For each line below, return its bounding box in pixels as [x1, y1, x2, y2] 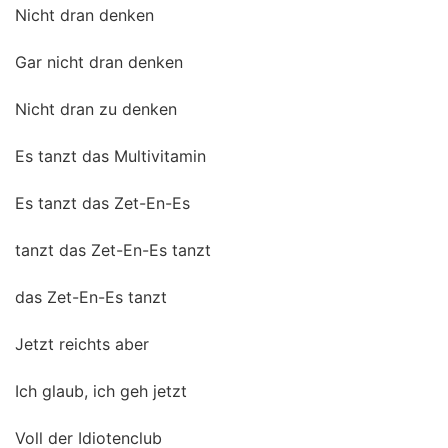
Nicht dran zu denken [15, 99, 177, 119]
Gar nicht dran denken [15, 52, 183, 72]
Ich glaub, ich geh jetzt [15, 381, 187, 401]
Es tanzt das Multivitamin [15, 146, 206, 166]
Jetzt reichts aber [15, 334, 149, 354]
